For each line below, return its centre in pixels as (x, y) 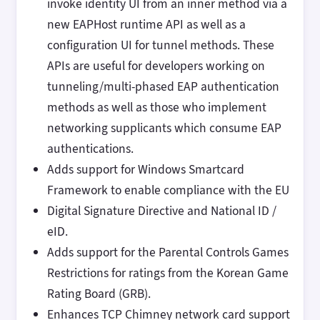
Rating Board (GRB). (99, 294)
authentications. (91, 149)
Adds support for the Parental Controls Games (167, 252)
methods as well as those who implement (156, 107)
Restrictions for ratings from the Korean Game (167, 273)
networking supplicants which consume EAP (164, 128)
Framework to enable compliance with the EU (168, 190)
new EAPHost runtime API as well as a (146, 25)
